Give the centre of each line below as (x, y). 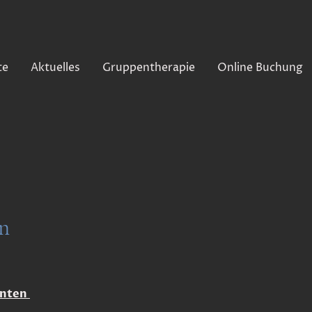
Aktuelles (55, 67)
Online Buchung (260, 67)
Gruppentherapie (148, 67)
